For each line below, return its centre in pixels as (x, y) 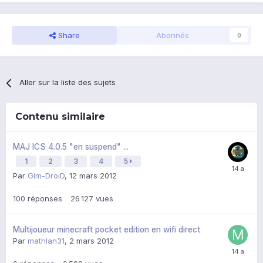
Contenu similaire (60, 117)
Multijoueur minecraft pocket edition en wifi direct (107, 230)
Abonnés (172, 36)
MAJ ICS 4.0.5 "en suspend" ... (71, 147)
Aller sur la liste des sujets (68, 82)
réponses (45, 199)
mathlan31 (46, 241)
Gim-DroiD (46, 176)
